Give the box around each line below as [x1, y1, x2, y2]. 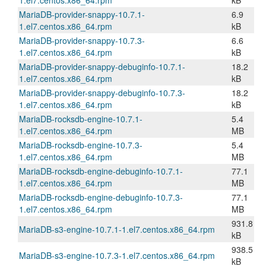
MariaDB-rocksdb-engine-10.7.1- [19, 113, 142, 125]
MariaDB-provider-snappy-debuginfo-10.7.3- [19, 87, 185, 99]
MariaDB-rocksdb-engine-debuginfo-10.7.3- [19, 191, 183, 203]
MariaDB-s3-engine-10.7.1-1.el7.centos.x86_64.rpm [19, 223, 215, 235]
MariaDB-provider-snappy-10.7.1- [19, 8, 145, 20]
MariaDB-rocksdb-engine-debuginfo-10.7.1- [19, 165, 183, 177]
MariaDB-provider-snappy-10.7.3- [19, 34, 145, 46]
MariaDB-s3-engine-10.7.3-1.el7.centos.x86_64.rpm [19, 249, 215, 261]
